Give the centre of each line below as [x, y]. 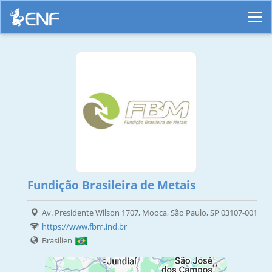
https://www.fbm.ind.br [84, 227]
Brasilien [58, 241]
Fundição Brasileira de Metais [111, 185]
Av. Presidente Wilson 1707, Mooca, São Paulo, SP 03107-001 [149, 213]
